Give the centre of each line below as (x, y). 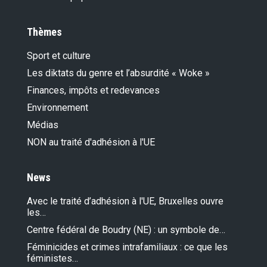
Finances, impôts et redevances (93, 91)
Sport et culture (59, 56)
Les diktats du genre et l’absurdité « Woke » (118, 73)
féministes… (52, 259)
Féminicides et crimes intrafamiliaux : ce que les (127, 247)
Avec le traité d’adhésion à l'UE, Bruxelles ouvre (125, 201)
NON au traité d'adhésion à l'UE (91, 142)
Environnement (58, 108)
